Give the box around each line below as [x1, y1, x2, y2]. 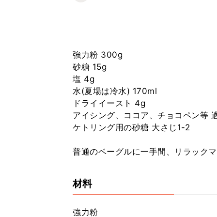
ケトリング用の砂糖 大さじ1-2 [73, 123, 190, 132]
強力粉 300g [73, 50, 123, 60]
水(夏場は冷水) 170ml [73, 86, 157, 96]
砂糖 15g [73, 62, 107, 72]
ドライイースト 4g [73, 98, 145, 108]
